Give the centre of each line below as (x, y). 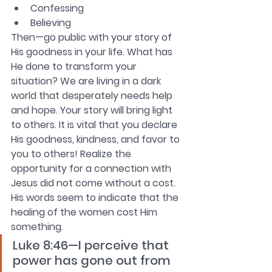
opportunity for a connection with (92, 169)
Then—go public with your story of (93, 38)
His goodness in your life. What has (93, 52)
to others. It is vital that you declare (95, 125)
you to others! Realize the (72, 154)
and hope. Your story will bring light (93, 110)
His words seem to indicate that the (96, 198)
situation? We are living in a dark (87, 81)
